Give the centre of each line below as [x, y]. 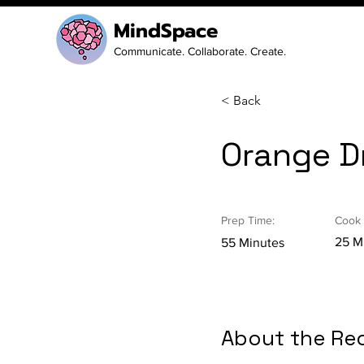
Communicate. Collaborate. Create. [200, 51]
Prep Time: [248, 220]
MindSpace [166, 31]
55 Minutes [253, 243]
